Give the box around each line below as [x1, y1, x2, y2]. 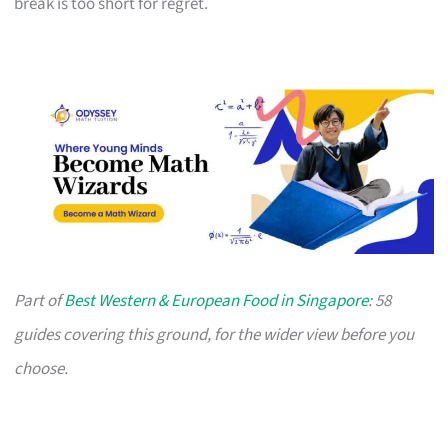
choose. [14, 356, 69, 381]
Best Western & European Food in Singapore [64, 288, 369, 313]
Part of [14, 288, 65, 313]
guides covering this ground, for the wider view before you [14, 322, 415, 347]
